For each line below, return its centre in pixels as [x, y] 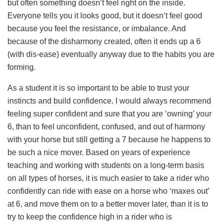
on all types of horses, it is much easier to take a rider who [108, 178]
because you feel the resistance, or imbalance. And [97, 29]
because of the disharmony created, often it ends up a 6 [104, 42]
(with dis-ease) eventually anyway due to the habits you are [111, 55]
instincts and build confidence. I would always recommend [109, 101]
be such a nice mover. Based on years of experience [99, 153]
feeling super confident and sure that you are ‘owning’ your [110, 114]
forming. [22, 67]
